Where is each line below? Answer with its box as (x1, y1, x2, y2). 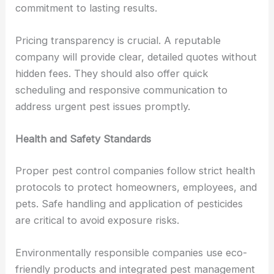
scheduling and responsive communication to (15, 84, 228, 97)
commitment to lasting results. (15, 1, 158, 14)
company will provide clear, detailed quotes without (15, 51, 257, 64)
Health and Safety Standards (15, 133, 152, 146)
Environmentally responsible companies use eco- (15, 246, 248, 259)
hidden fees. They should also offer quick (15, 67, 209, 80)
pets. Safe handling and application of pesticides (15, 198, 243, 210)
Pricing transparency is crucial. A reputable (15, 34, 221, 47)
